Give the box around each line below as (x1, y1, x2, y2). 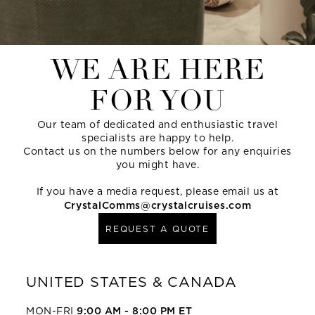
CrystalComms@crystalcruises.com (63, 200, 252, 211)
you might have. (115, 159, 200, 170)
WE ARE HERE (50, 58, 265, 86)
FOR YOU (90, 89, 225, 117)
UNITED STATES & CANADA (26, 273, 238, 290)
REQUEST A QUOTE (105, 223, 210, 234)
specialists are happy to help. (82, 132, 233, 143)
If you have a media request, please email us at (36, 186, 279, 197)
